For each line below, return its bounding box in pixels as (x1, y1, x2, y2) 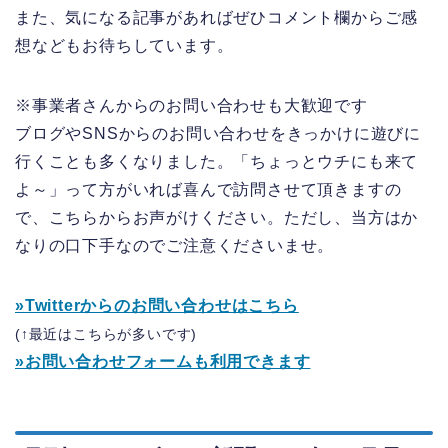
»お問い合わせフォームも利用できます (15, 353, 311, 371)
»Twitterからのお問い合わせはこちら (15, 297, 299, 315)
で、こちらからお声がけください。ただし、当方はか (15, 209, 419, 227)
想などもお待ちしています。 (15, 37, 234, 55)
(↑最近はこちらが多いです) (15, 326, 198, 343)
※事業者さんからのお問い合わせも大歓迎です (15, 97, 368, 115)
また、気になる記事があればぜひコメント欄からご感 (15, 9, 419, 27)
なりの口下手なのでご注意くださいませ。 (15, 237, 335, 255)
